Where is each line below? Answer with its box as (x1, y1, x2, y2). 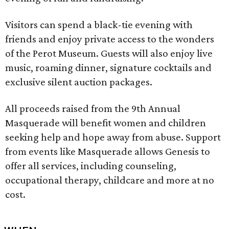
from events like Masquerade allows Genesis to (5, 145, 210, 157)
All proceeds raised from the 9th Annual (5, 102, 180, 114)
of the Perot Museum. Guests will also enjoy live (5, 47, 213, 59)
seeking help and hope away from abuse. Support (5, 131, 221, 143)
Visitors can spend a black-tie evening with (5, 18, 193, 31)
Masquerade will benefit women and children (5, 117, 206, 129)
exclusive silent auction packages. (5, 76, 152, 88)
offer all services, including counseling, (5, 159, 176, 172)
